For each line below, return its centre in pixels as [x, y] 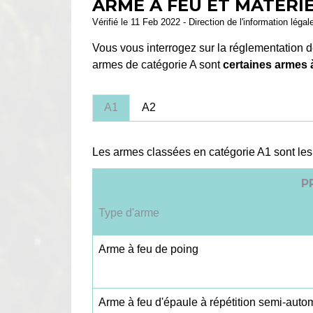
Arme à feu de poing [148, 249]
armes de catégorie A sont [158, 65]
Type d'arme [129, 213]
